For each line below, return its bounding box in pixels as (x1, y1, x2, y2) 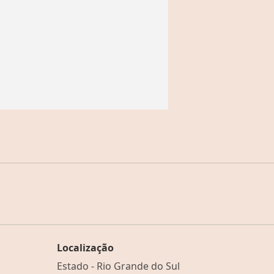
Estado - (56, 259, 97, 273)
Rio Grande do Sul (96, 259, 180, 273)
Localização (56, 240, 114, 254)
